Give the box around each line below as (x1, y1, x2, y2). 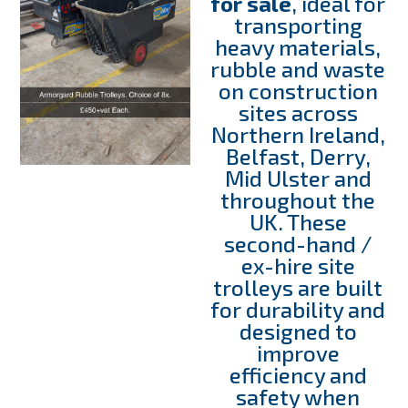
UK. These (249, 208, 347, 235)
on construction (218, 76, 378, 104)
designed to (239, 317, 357, 344)
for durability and (210, 295, 386, 322)
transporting (233, 11, 362, 38)
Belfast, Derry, (225, 142, 371, 169)
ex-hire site (240, 251, 355, 279)
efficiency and (229, 361, 367, 388)
